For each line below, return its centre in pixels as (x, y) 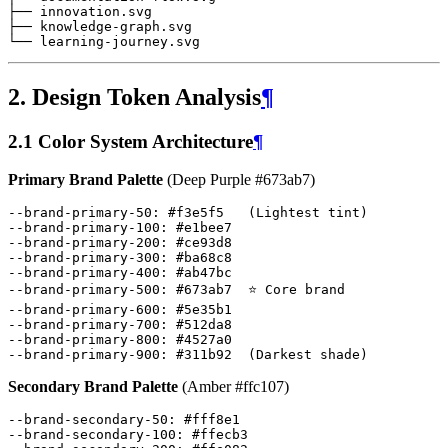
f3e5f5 (200, 213)
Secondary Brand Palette (93, 387)
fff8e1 (216, 420)
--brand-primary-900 (84, 355)
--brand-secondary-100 (92, 435)
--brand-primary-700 (84, 325)
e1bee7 (208, 228)
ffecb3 (224, 435)
